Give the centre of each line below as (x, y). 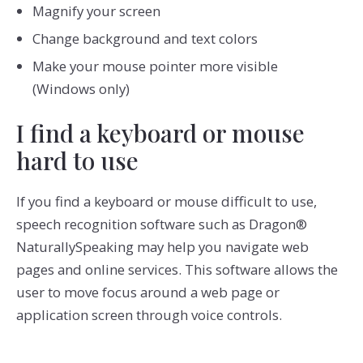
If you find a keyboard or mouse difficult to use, (166, 201)
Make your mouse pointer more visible (155, 66)
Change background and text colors (145, 39)
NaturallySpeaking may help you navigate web (162, 246)
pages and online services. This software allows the (177, 269)
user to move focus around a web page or (147, 292)
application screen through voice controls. (149, 314)
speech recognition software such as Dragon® (161, 224)
